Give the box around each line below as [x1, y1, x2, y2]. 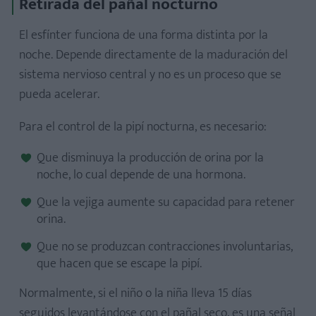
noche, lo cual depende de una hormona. [37, 164, 245, 186]
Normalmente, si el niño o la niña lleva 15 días [19, 283, 252, 304]
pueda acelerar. [19, 84, 99, 105]
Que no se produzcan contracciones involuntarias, [37, 236, 293, 257]
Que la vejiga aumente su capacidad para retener [37, 192, 295, 213]
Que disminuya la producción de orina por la [37, 147, 264, 169]
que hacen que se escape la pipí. [37, 253, 202, 274]
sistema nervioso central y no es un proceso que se [19, 64, 281, 85]
